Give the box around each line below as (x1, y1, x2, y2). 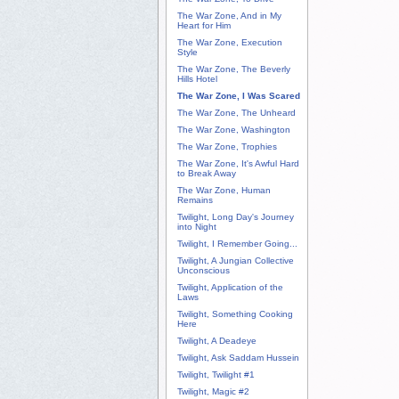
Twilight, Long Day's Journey (177, 212, 294, 223)
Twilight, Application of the (177, 282, 283, 293)
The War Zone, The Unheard (177, 108, 296, 118)
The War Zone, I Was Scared (177, 91, 300, 102)
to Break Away (177, 168, 236, 179)
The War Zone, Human (177, 185, 271, 196)
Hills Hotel (177, 74, 217, 85)
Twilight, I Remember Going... (177, 239, 297, 249)
